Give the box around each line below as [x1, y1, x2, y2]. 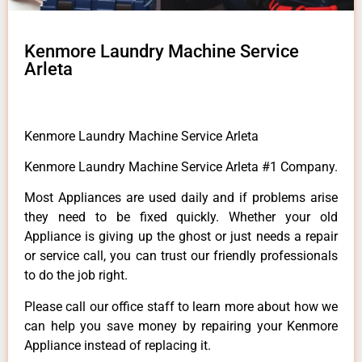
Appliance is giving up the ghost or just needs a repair [24, 229, 338, 245]
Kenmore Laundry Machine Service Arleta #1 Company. [24, 159, 338, 175]
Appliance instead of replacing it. [24, 337, 211, 353]
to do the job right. [24, 267, 128, 284]
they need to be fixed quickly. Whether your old [24, 209, 338, 225]
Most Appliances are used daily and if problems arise [24, 190, 338, 206]
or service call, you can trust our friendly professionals [24, 248, 338, 264]
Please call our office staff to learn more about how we [24, 298, 338, 314]
